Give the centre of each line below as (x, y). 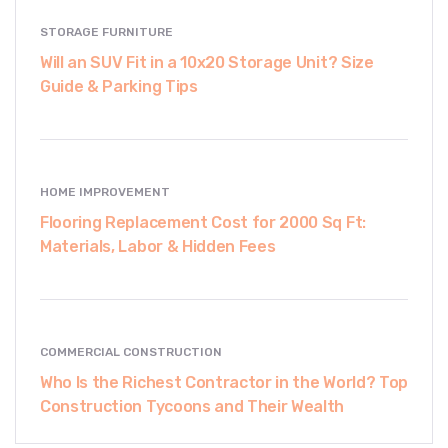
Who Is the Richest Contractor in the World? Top (224, 382)
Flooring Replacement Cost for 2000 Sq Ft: (203, 222)
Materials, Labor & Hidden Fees (158, 246)
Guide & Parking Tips (119, 86)
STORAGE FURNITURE (106, 31)
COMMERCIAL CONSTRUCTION (131, 351)
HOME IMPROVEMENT (105, 191)
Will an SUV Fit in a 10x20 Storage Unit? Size (207, 62)
